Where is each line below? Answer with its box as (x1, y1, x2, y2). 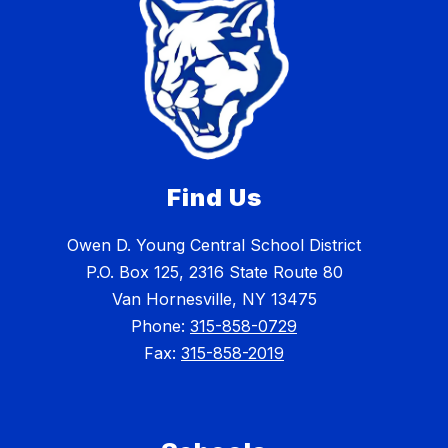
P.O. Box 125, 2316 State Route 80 (85, 262, 343, 283)
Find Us (166, 183, 262, 213)
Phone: (131, 316, 190, 337)
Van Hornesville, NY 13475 (111, 289, 317, 310)
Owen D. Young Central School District (67, 235, 361, 256)
